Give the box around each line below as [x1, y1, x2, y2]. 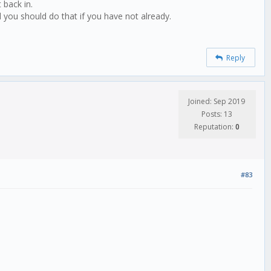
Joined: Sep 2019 [188, 96, 245, 107]
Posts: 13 [201, 109, 232, 120]
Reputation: [194, 122, 235, 132]
